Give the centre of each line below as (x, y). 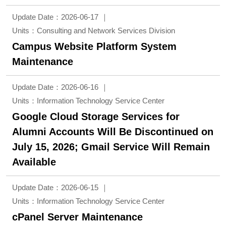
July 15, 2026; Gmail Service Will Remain (111, 147)
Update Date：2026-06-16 (55, 87)
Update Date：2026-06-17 (55, 17)
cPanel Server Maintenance (77, 217)
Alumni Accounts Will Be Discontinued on (113, 132)
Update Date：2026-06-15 (55, 187)
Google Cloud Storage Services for (96, 117)
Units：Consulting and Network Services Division (94, 31)
